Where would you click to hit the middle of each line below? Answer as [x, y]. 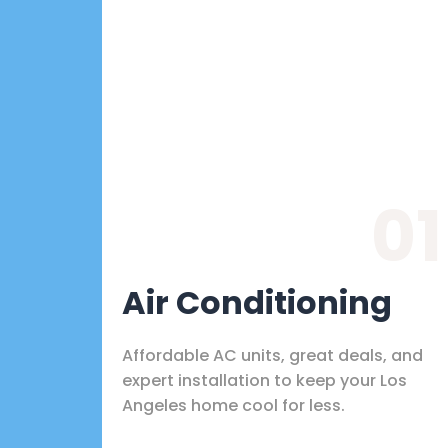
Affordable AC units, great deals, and [272, 355]
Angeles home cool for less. [233, 405]
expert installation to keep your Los [264, 380]
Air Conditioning [257, 302]
